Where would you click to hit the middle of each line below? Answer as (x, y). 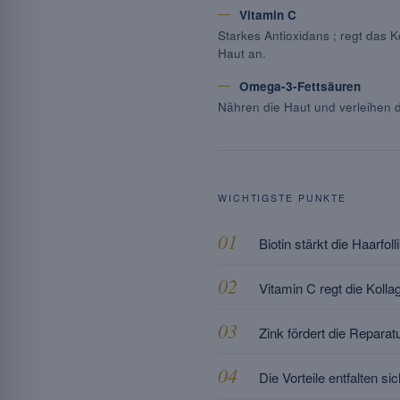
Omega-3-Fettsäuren (300, 86)
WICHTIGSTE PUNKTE (283, 198)
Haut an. (242, 53)
